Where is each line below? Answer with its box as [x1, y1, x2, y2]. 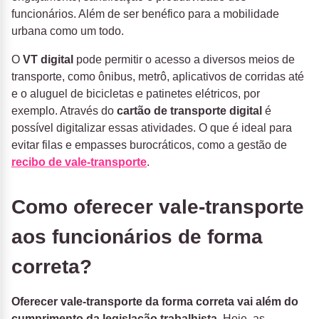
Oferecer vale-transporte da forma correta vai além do [11, 296, 298, 308]
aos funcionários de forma [11, 226, 263, 249]
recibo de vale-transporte [11, 156, 147, 169]
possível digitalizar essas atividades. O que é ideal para [11, 122, 292, 135]
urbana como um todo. [11, 25, 124, 38]
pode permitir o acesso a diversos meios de [73, 53, 295, 66]
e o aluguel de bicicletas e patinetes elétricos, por [11, 88, 260, 100]
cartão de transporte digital [117, 105, 262, 117]
